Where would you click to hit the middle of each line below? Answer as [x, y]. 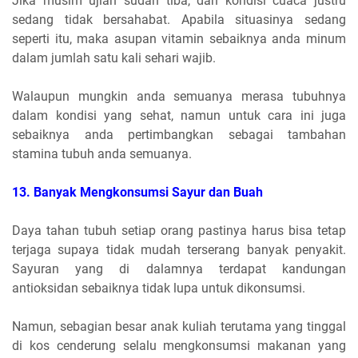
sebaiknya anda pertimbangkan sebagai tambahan [179, 134]
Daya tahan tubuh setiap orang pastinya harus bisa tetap [179, 230]
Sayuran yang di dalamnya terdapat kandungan [179, 268]
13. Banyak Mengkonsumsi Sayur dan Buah [137, 192]
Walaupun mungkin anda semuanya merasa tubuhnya [179, 96]
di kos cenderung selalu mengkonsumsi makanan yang [179, 345]
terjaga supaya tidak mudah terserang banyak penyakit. [179, 249]
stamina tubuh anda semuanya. [102, 153]
